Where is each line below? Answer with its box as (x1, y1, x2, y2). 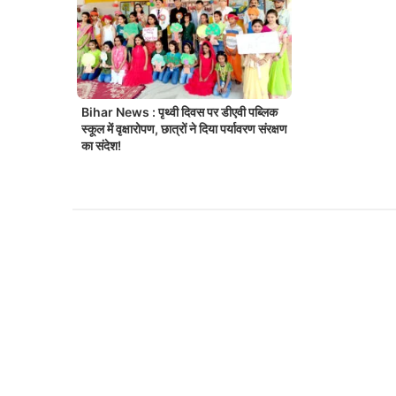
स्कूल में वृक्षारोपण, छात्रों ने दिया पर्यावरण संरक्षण (81, 121, 287, 137)
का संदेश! (81, 138, 121, 154)
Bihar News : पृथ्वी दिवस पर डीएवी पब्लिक (81, 104, 278, 120)
